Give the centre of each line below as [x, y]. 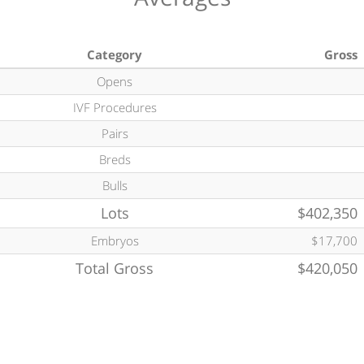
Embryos [115, 241]
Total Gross [115, 269]
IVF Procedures [115, 108]
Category [115, 55]
